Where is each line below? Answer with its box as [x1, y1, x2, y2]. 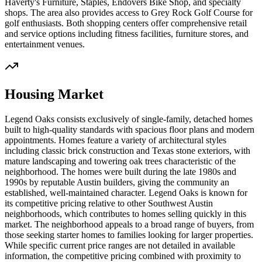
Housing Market [5, 87, 104, 102]
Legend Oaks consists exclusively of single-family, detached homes [5, 114, 253, 125]
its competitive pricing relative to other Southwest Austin [5, 198, 213, 209]
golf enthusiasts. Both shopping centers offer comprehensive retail [5, 18, 247, 28]
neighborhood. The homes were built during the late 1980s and [5, 167, 236, 177]
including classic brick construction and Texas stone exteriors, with [5, 146, 250, 156]
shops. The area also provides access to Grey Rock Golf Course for [5, 7, 253, 18]
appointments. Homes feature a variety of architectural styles [5, 135, 226, 146]
